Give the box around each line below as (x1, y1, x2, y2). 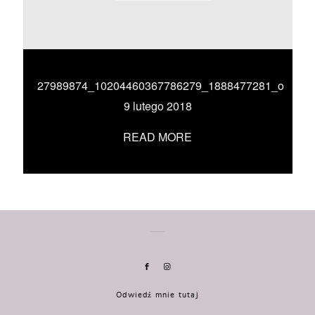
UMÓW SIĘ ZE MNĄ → (58, 40, 257, 56)
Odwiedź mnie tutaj (116, 291, 199, 299)
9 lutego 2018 (123, 98, 192, 114)
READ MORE (123, 129, 192, 145)
